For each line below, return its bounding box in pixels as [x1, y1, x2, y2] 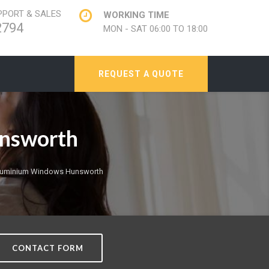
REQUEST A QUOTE [98, 69, 184, 79]
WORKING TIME [103, 10, 169, 20]
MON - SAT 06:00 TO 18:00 [103, 23, 208, 34]
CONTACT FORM [12, 243, 83, 253]
